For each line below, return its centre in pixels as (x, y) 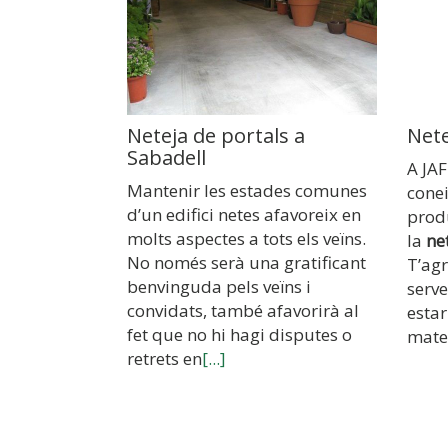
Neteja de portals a (216, 136)
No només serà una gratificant (246, 263)
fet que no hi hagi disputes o (239, 335)
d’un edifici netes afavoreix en (244, 215)
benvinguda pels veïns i (219, 287)
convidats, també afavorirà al (243, 311)
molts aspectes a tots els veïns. (246, 239)
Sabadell (166, 158)
